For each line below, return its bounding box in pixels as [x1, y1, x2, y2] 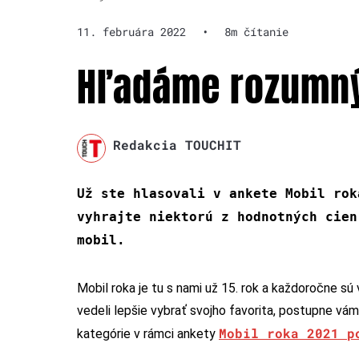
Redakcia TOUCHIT [112, 136, 241, 154]
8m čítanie [224, 24, 288, 40]
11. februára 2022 [77, 24, 186, 40]
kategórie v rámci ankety [77, 326, 219, 342]
